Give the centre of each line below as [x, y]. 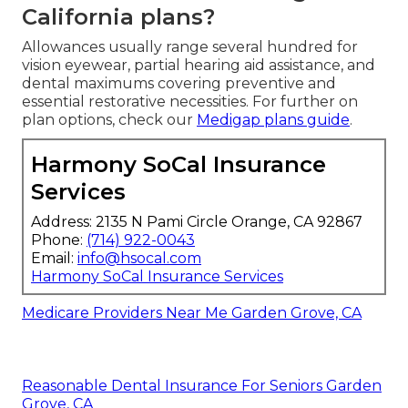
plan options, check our [109, 119]
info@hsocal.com [139, 258]
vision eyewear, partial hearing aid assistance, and [199, 65]
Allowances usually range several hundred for [190, 46]
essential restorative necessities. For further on [190, 101]
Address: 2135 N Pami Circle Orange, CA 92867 [197, 221]
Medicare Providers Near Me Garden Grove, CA [192, 312]
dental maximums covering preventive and [179, 83]
